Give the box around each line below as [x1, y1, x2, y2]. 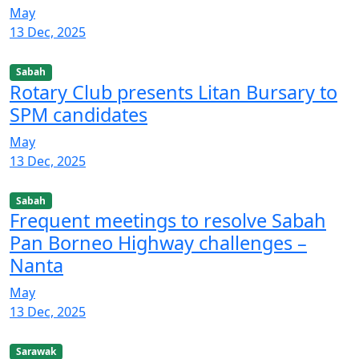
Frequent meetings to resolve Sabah [10, 207, 326, 233]
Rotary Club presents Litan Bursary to [10, 79, 337, 105]
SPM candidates [10, 101, 147, 127]
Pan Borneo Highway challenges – [10, 229, 307, 256]
